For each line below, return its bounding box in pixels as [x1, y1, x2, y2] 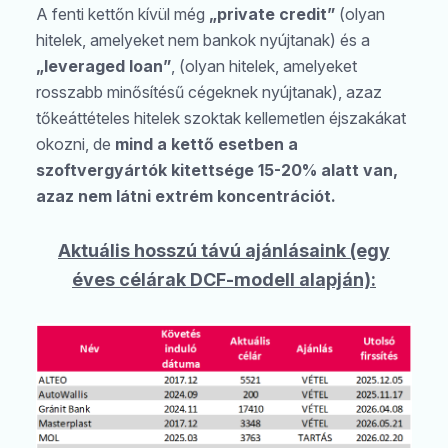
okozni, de [36, 134, 115, 155]
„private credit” [209, 4, 335, 25]
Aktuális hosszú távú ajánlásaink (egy [58, 239, 390, 261]
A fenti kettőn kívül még [36, 4, 209, 25]
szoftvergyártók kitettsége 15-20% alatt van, [36, 160, 398, 181]
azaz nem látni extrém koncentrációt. [36, 186, 336, 207]
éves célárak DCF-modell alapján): [72, 268, 376, 290]
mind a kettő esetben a [115, 134, 298, 155]
